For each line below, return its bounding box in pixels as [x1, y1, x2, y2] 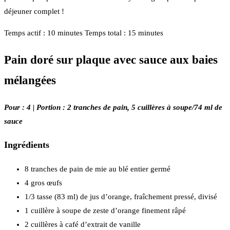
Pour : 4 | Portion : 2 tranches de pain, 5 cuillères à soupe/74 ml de [4, 103, 222, 111]
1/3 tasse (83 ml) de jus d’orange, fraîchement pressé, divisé [25, 192, 217, 201]
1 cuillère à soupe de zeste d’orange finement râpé [25, 206, 186, 215]
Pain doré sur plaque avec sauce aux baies [4, 53, 218, 66]
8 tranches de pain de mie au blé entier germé [25, 164, 170, 173]
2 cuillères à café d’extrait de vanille [25, 220, 141, 228]
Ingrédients [4, 140, 49, 150]
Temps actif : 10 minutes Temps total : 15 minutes [4, 29, 163, 37]
